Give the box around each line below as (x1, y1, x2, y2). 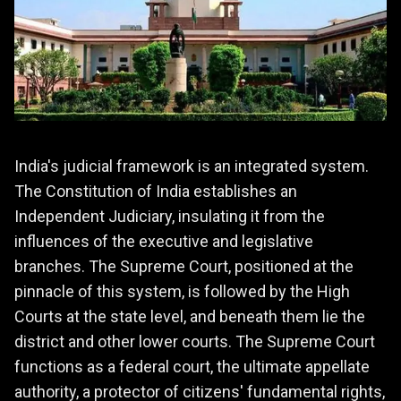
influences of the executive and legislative (14, 232, 313, 251)
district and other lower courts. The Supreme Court (14, 332, 375, 351)
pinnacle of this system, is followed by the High (14, 282, 350, 301)
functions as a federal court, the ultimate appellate (14, 357, 370, 376)
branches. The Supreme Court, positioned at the (14, 257, 354, 276)
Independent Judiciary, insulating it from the (14, 207, 325, 226)
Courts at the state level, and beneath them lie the (14, 307, 365, 326)
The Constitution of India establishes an (14, 182, 297, 200)
